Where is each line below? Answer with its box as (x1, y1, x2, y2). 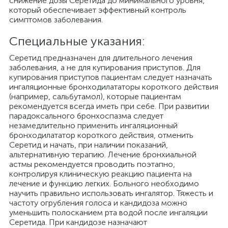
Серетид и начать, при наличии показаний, (9, 140, 168, 150)
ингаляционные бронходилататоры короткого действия (9, 82, 218, 92)
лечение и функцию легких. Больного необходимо (9, 179, 199, 188)
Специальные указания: (9, 34, 145, 48)
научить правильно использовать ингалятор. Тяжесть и (9, 188, 213, 198)
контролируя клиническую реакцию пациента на (9, 169, 192, 179)
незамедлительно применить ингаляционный (9, 121, 178, 130)
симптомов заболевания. (9, 15, 103, 24)
